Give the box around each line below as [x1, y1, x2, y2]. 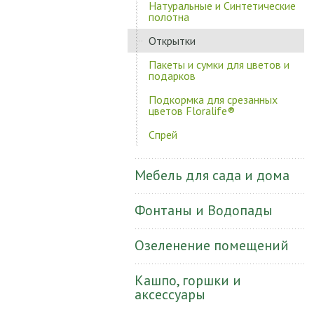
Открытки [149, 34, 196, 48]
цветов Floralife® [149, 104, 235, 118]
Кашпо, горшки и [135, 271, 241, 289]
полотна [149, 10, 189, 24]
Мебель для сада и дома [135, 166, 289, 184]
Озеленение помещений [135, 236, 289, 254]
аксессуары [135, 285, 205, 303]
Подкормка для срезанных [149, 93, 278, 107]
